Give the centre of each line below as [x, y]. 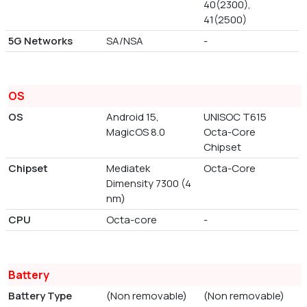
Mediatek [128, 168]
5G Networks [40, 41]
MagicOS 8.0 [135, 132]
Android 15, [132, 117]
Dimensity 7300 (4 [148, 183]
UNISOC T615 [235, 117]
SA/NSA [124, 41]
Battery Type [40, 296]
